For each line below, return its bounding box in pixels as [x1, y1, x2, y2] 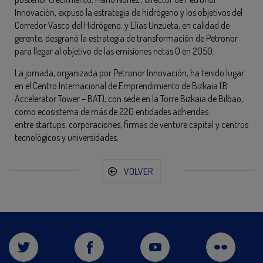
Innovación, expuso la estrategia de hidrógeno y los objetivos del [15, 6, 242, 18]
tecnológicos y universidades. [15, 131, 119, 143]
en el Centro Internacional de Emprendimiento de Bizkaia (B [15, 79, 228, 92]
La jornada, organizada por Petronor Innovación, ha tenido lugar [15, 66, 244, 79]
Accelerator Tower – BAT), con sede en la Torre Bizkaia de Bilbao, [15, 92, 243, 104]
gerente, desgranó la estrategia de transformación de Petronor [15, 32, 238, 44]
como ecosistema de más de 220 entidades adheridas [15, 105, 208, 117]
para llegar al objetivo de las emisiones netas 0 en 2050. [15, 45, 214, 57]
